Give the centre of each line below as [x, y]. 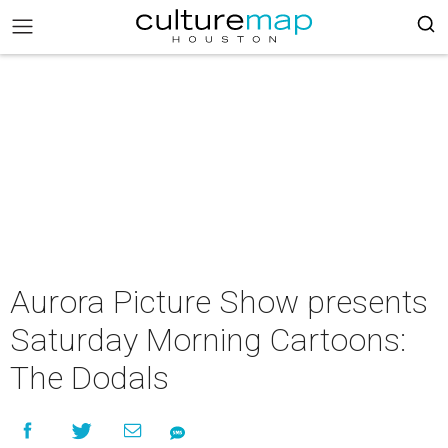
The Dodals [89, 378]
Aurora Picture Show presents [219, 302]
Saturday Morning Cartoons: [208, 340]
